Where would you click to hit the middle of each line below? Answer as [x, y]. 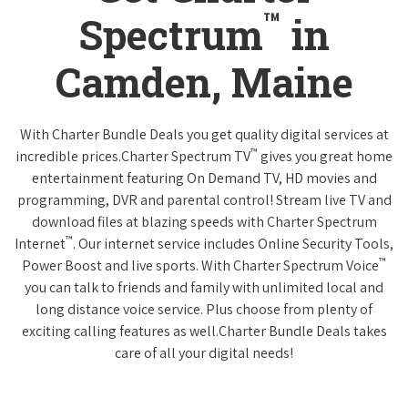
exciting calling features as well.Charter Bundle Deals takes [204, 331]
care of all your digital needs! [204, 352]
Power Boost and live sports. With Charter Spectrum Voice [200, 265]
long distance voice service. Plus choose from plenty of [204, 309]
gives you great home [325, 156]
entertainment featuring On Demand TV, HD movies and [204, 178]
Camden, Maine [204, 82]
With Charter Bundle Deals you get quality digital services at [204, 134]
